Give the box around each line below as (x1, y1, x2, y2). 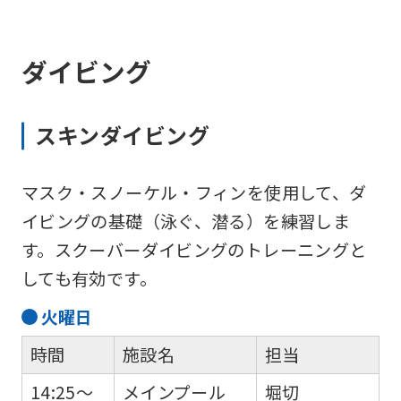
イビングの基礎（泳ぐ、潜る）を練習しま (21, 209, 351, 235)
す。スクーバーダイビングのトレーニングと (21, 237, 367, 263)
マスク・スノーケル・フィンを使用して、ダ (21, 180, 367, 206)
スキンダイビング (35, 119, 210, 151)
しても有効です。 (21, 266, 157, 292)
